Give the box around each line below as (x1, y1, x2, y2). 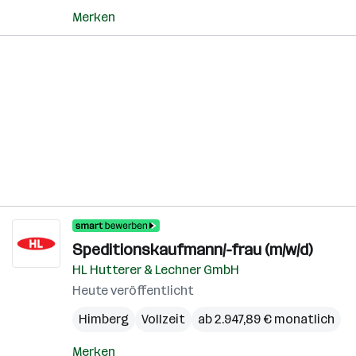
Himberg (79, 311, 129, 327)
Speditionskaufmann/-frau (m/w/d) (72, 240, 312, 259)
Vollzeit (141, 311, 185, 327)
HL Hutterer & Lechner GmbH (72, 262, 239, 277)
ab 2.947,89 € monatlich (198, 311, 335, 327)
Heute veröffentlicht (72, 283, 194, 298)
